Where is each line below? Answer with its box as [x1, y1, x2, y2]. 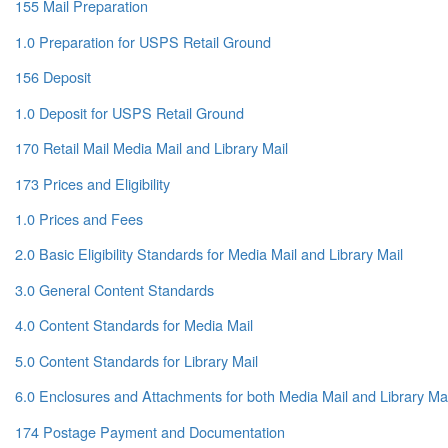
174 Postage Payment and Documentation [15, 420, 285, 442]
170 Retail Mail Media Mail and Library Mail [15, 137, 288, 159]
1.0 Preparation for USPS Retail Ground [15, 30, 271, 52]
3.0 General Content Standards [15, 278, 214, 300]
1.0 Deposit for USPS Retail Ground [15, 101, 244, 123]
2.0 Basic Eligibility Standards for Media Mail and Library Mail [15, 243, 403, 265]
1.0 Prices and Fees [15, 207, 143, 229]
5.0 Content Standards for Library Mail [15, 349, 258, 371]
